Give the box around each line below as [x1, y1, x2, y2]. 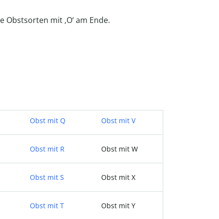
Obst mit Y [101, 200, 135, 210]
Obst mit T [30, 200, 64, 210]
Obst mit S [30, 172, 64, 182]
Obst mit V [101, 115, 135, 125]
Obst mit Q [30, 115, 66, 125]
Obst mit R [30, 144, 65, 153]
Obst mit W [101, 144, 138, 153]
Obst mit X [101, 172, 135, 182]
